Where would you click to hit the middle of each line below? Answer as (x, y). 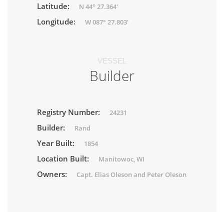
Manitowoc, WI (121, 159)
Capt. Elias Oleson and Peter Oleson (131, 175)
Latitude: (54, 6)
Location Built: (64, 159)
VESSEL (112, 61)
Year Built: (57, 143)
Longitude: (57, 22)
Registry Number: (69, 112)
